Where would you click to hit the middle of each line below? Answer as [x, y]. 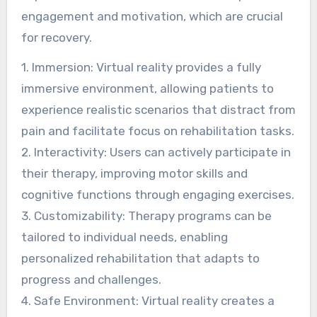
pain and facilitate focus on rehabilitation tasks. [157, 131]
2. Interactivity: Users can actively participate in [156, 152]
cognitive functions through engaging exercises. [157, 195]
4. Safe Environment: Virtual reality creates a [148, 301]
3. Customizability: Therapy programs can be [146, 216]
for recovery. [56, 37]
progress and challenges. [91, 280]
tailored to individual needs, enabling [124, 237]
